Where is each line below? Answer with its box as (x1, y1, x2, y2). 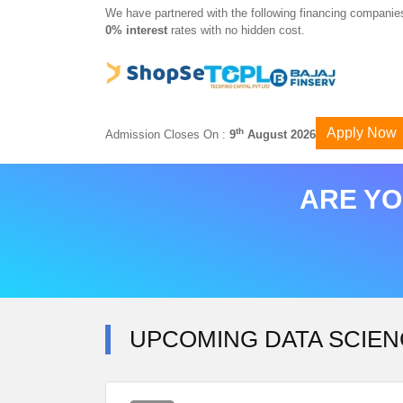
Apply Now (327, 125, 397, 140)
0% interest (105, 23, 171, 37)
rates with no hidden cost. (171, 23, 305, 37)
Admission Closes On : (105, 128, 229, 141)
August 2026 (244, 128, 316, 141)
